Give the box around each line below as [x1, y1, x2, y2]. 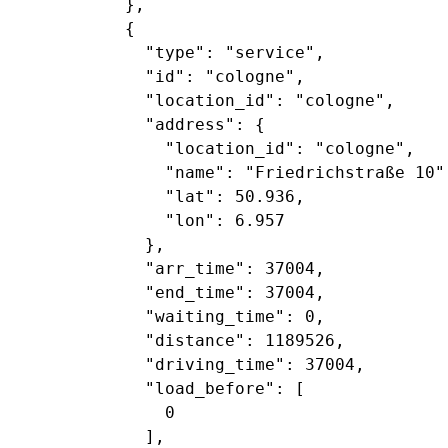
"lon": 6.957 [15, 210, 285, 230]
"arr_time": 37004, [15, 258, 325, 278]
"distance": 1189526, [15, 330, 345, 350]
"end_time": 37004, [15, 282, 325, 302]
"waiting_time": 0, [15, 306, 325, 326]
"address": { [15, 114, 265, 134]
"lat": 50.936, [15, 186, 305, 206]
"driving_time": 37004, [15, 354, 365, 374]
